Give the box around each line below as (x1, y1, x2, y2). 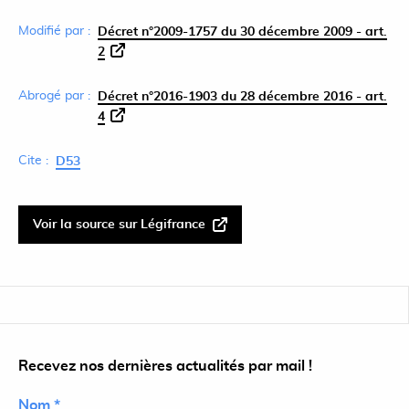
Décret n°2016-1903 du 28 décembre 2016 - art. (98, 90, 387, 103)
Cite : (18, 154, 48, 167)
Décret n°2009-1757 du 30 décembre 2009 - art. (98, 26, 387, 38)
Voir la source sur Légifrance (33, 218, 205, 231)
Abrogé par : (18, 89, 90, 102)
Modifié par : (18, 25, 90, 37)
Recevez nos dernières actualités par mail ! (18, 359, 312, 373)
